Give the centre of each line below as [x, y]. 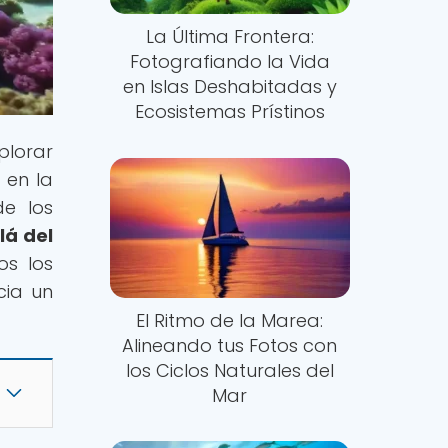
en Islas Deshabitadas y [229, 87]
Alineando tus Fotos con [230, 345]
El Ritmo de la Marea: [230, 320]
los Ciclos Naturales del [229, 370]
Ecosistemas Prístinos [229, 112]
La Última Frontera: [229, 37]
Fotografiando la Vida [229, 62]
